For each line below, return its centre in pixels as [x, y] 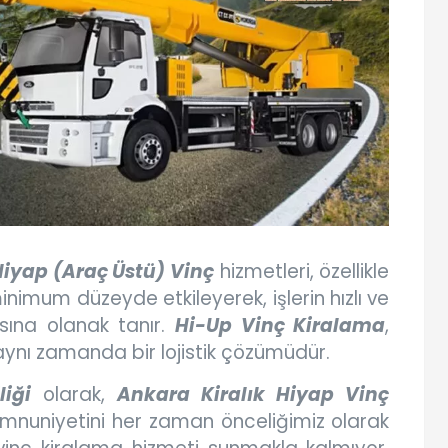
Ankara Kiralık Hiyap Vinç [253, 395]
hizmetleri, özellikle [302, 272]
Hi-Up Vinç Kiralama [280, 326]
